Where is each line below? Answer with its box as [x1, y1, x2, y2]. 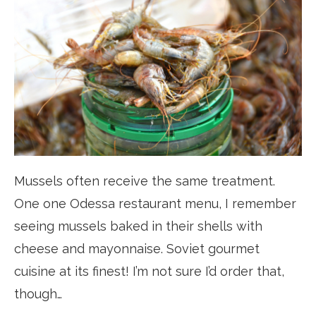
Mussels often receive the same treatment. [14, 173, 275, 188]
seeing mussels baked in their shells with [14, 218, 262, 233]
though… [14, 286, 62, 301]
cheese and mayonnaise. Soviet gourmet [14, 241, 260, 256]
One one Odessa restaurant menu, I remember [14, 195, 296, 211]
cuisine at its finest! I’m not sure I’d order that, [14, 263, 284, 279]
